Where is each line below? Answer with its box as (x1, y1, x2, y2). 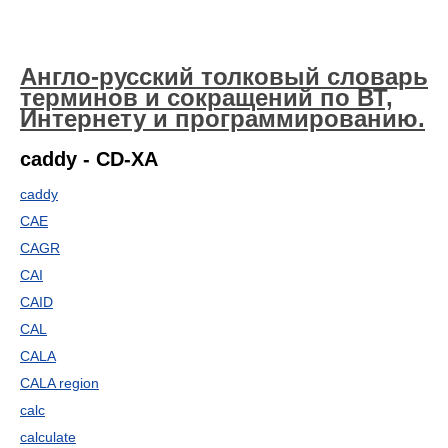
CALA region (20, 375, 99, 391)
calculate (20, 429, 76, 445)
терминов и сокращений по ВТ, (20, 84, 393, 111)
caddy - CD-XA (20, 148, 158, 170)
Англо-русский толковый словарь (20, 63, 428, 90)
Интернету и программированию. (20, 105, 425, 132)
